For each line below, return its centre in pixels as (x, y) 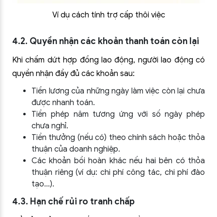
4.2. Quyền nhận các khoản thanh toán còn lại (106, 41)
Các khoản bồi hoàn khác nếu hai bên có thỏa (118, 161)
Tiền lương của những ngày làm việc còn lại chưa (118, 91)
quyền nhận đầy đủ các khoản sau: (73, 74)
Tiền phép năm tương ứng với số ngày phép (118, 114)
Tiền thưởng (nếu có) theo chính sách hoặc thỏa (118, 138)
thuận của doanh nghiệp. (76, 149)
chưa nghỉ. (50, 126)
